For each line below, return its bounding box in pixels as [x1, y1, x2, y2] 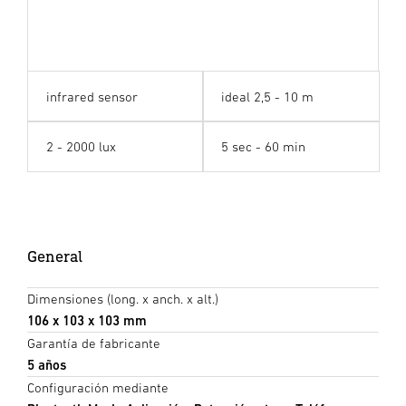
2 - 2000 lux [45, 138, 116, 154]
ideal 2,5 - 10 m [221, 88, 314, 104]
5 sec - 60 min [221, 138, 305, 154]
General [27, 246, 82, 266]
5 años [27, 356, 66, 372]
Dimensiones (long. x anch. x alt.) [27, 290, 218, 306]
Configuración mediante [27, 379, 169, 395]
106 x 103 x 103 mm [27, 312, 147, 328]
